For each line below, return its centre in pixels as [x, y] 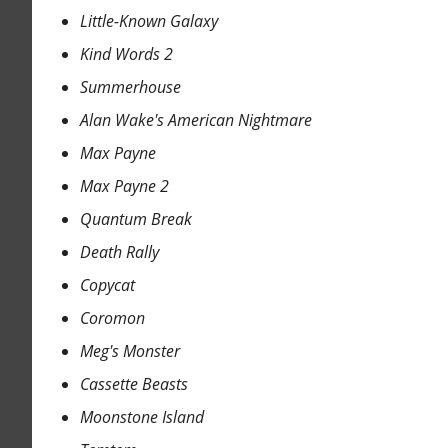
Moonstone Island [141, 417]
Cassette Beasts [133, 384]
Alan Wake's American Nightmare [195, 120]
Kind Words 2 [126, 54]
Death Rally [119, 252]
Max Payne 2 [124, 186]
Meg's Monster [129, 351]
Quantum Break [135, 219]
